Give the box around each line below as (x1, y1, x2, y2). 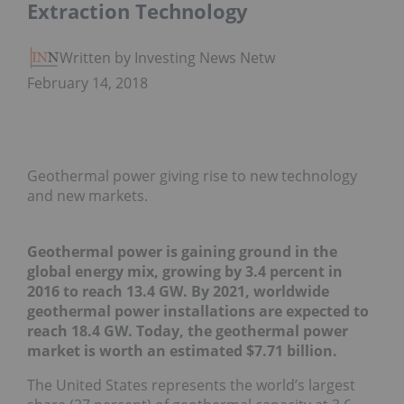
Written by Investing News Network (60, 48, 298, 69)
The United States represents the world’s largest (27, 375, 355, 396)
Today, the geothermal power (136, 321, 348, 342)
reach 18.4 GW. (27, 321, 136, 342)
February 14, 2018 (27, 73, 148, 94)
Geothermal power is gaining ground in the (27, 242, 337, 262)
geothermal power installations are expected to (27, 301, 369, 322)
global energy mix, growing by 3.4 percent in (27, 262, 343, 282)
